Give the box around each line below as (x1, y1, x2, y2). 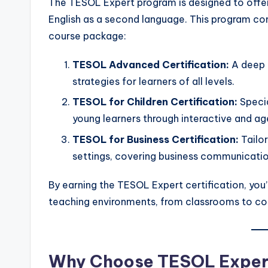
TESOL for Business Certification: (72, 133, 239, 145)
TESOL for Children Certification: (72, 96, 237, 108)
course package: (48, 29, 126, 42)
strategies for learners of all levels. (72, 75, 234, 87)
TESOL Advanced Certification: (72, 58, 229, 71)
